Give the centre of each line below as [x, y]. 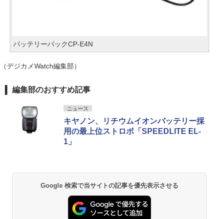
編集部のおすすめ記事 [51, 89]
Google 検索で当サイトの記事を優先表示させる [109, 185]
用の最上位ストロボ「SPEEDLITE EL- [132, 131]
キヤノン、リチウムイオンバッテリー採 [134, 121]
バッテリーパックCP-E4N [53, 44]
